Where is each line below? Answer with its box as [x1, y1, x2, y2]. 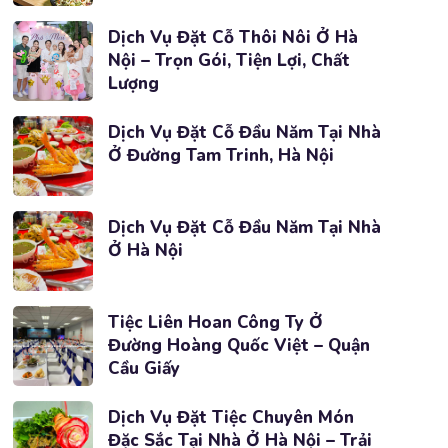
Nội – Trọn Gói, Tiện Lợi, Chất [107, 49, 350, 72]
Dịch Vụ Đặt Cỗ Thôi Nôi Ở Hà [107, 26, 358, 49]
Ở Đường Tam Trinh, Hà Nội [107, 144, 334, 167]
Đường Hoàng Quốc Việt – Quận [107, 334, 370, 357]
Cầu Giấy [107, 357, 180, 380]
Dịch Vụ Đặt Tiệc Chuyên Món [107, 406, 354, 429]
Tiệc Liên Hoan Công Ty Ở [107, 311, 323, 334]
